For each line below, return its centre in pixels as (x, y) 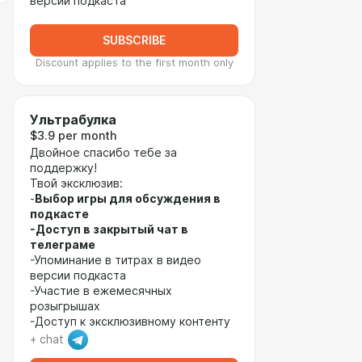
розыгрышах (65, 306)
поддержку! (65, 168)
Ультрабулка (73, 120)
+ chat (47, 339)
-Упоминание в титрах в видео (116, 260)
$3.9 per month (73, 136)
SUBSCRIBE (134, 40)
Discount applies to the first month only (134, 63)
